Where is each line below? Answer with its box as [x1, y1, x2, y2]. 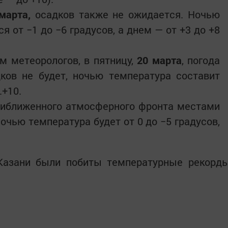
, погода [181, 53, 220, 67]
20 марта [133, 53, 182, 67]
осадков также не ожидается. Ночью [30, 8, 220, 21]
